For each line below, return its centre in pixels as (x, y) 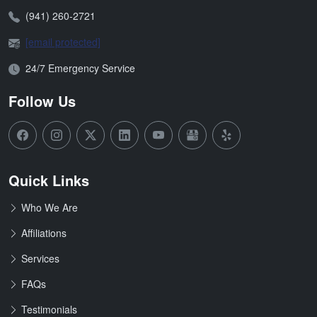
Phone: (24, 15)
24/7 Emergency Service (80, 68)
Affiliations (44, 232)
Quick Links (49, 180)
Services (40, 258)
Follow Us (42, 100)
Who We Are (50, 207)
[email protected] (63, 41)
